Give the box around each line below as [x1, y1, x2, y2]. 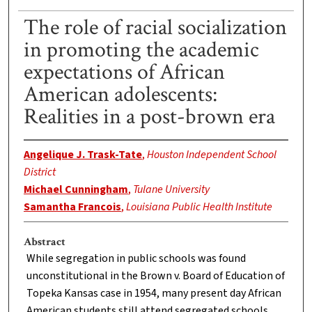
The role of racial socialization [23, 13, 287, 42]
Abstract [23, 235, 65, 250]
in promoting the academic [23, 36, 259, 65]
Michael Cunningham [23, 182, 128, 198]
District [23, 164, 56, 180]
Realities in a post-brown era [23, 102, 275, 132]
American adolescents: [23, 80, 217, 109]
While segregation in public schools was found [26, 251, 246, 267]
